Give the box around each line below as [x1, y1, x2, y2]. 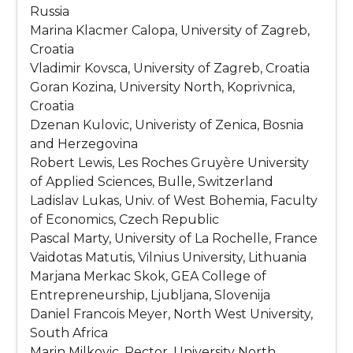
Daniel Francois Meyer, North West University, [30, 307, 314, 322]
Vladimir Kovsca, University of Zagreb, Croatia [30, 61, 310, 76]
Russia [30, 4, 70, 20]
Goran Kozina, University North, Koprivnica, [30, 80, 295, 95]
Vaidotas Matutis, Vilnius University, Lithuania [30, 250, 307, 266]
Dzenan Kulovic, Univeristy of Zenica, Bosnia [30, 117, 304, 133]
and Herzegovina [30, 136, 139, 152]
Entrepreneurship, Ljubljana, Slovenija [30, 288, 271, 303]
